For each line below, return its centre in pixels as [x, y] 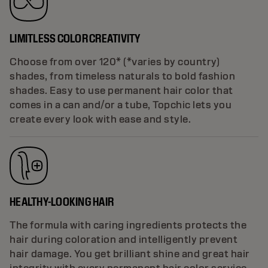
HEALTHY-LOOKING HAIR [62, 201]
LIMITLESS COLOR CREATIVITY [75, 38]
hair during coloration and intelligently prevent [124, 239]
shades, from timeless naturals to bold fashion [122, 76]
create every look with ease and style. [100, 119]
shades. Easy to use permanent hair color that [121, 90]
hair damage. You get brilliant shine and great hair [130, 254]
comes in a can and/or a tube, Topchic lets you [121, 105]
